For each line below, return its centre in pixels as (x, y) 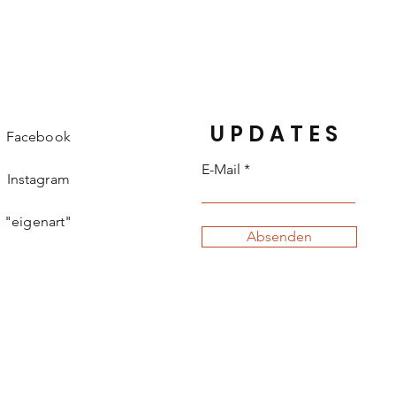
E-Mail (221, 169)
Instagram (38, 179)
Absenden (280, 236)
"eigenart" (38, 221)
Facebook (38, 137)
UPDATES (277, 134)
